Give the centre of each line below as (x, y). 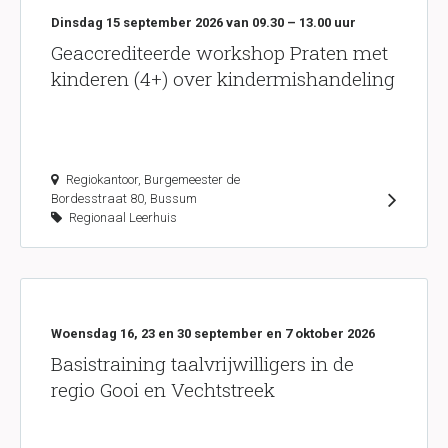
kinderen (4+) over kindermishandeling (223, 78)
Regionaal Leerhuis (121, 217)
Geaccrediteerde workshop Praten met (219, 52)
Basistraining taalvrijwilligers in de (202, 363)
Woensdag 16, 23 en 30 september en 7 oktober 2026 (213, 333)
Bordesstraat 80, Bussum (124, 198)
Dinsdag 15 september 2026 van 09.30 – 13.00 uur (203, 22)
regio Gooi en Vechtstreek (163, 389)
